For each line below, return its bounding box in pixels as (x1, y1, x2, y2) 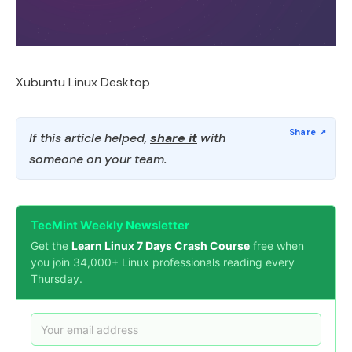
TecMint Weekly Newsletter (31, 218, 189, 233)
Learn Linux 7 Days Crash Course (71, 239, 250, 252)
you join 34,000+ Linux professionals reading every (31, 255, 295, 269)
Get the (31, 239, 71, 252)
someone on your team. (29, 151, 167, 167)
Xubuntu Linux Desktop (16, 74, 150, 90)
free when (250, 239, 304, 252)
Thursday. (31, 272, 82, 285)
